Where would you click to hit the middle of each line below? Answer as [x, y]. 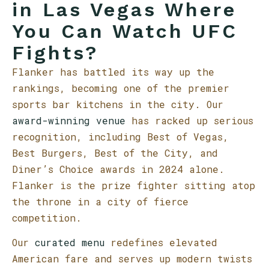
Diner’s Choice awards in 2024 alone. [118, 169]
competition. [47, 218]
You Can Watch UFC [125, 31]
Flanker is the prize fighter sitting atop [134, 185]
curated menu [67, 242]
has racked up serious [189, 120]
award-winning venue [69, 120]
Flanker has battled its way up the [113, 72]
